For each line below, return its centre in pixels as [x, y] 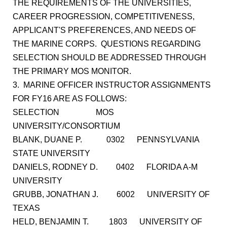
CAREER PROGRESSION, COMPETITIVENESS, [104, 16]
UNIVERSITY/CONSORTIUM [66, 126]
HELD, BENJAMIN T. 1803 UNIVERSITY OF [107, 222]
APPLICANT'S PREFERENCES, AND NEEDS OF [104, 30]
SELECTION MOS [69, 112]
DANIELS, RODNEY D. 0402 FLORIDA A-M [105, 167]
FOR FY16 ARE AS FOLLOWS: [70, 99]
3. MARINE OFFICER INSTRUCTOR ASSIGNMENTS [112, 85]
